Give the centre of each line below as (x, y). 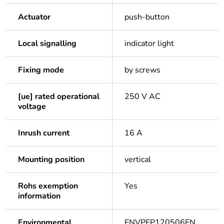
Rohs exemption (48, 186)
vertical (138, 160)
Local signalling (47, 44)
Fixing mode (41, 70)
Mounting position (51, 160)
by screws (142, 70)
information (39, 196)
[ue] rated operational (59, 97)
